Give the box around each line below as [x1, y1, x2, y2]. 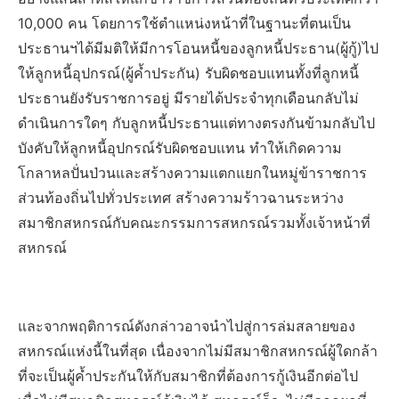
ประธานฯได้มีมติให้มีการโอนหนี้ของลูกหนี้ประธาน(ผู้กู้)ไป [18, 39, 379, 58]
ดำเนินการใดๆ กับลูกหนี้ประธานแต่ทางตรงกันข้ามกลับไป [18, 114, 375, 133]
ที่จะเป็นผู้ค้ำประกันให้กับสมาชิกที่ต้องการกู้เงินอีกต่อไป [18, 367, 358, 386]
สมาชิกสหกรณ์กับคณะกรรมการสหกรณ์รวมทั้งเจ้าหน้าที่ [18, 214, 370, 232]
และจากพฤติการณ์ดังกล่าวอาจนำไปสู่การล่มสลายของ [18, 317, 355, 336]
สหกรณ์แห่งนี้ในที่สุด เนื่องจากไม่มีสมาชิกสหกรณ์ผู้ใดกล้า [18, 342, 378, 361]
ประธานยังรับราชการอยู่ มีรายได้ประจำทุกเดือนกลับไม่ [18, 89, 359, 108]
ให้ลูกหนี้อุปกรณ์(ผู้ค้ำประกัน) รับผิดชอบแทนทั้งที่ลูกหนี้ [18, 64, 359, 83]
